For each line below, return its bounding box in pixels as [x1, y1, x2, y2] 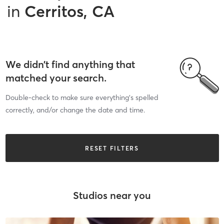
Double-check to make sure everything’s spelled [5, 93, 158, 102]
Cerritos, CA [24, 1, 114, 21]
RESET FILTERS [85, 144, 139, 152]
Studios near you [73, 188, 151, 201]
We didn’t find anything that [5, 58, 135, 70]
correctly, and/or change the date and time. [5, 105, 145, 114]
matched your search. [5, 71, 106, 84]
